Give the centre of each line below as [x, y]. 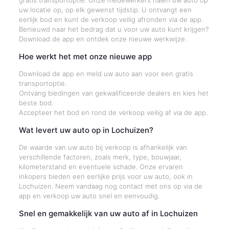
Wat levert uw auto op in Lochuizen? [86, 130]
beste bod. [36, 103]
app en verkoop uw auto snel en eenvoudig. [89, 196]
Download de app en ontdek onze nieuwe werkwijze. [102, 39]
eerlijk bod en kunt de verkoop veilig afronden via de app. [111, 19]
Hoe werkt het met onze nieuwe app [85, 56]
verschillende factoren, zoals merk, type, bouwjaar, [100, 157]
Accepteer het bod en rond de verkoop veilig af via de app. [113, 112]
